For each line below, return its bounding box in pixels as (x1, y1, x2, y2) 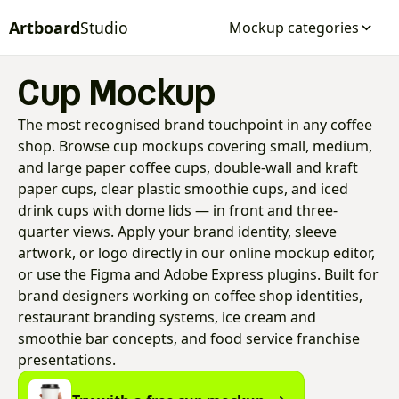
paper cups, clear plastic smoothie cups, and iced (18, 179, 348, 199)
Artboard (9, 16, 80, 38)
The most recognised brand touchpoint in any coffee (18, 115, 372, 134)
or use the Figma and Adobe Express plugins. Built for (18, 265, 379, 284)
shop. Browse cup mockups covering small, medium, (18, 136, 372, 156)
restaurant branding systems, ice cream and (18, 307, 316, 327)
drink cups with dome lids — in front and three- (18, 200, 338, 220)
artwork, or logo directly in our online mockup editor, (18, 243, 375, 263)
